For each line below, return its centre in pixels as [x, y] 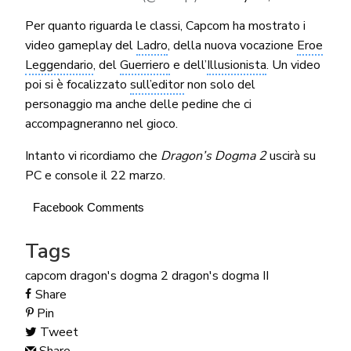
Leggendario [59, 65]
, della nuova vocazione [233, 45]
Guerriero [145, 65]
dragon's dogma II [220, 275]
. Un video [294, 65]
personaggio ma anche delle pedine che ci [138, 104]
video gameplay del [81, 45]
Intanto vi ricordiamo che [93, 156]
